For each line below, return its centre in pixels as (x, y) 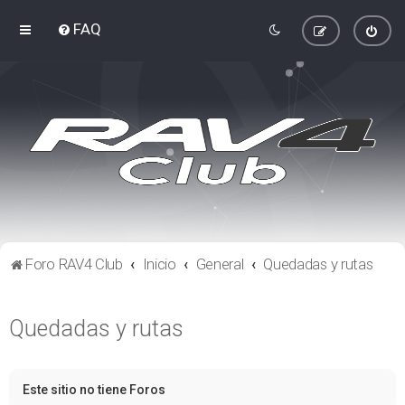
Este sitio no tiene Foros (94, 389)
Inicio (159, 264)
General (220, 264)
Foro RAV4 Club (74, 264)
